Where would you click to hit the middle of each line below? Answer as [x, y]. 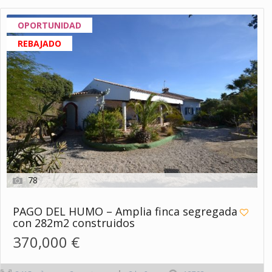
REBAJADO [39, 43]
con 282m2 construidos [74, 223]
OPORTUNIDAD [49, 25]
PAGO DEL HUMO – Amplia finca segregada [125, 212]
